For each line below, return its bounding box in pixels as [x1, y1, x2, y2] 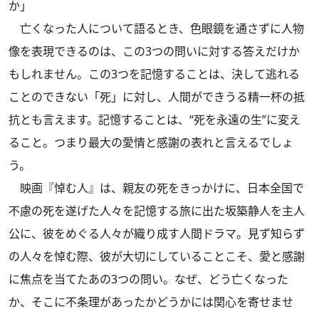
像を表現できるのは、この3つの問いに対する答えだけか [9, 43, 300, 59]
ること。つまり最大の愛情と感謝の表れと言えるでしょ [9, 135, 293, 150]
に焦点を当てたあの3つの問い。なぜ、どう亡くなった [9, 271, 288, 287]
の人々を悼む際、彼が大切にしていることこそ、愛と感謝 [9, 249, 305, 264]
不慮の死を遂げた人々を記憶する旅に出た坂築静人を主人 [9, 203, 305, 219]
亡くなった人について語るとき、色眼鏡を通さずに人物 [9, 21, 304, 36]
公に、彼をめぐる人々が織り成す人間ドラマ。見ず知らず [9, 226, 305, 241]
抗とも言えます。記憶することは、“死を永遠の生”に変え [9, 112, 300, 127]
